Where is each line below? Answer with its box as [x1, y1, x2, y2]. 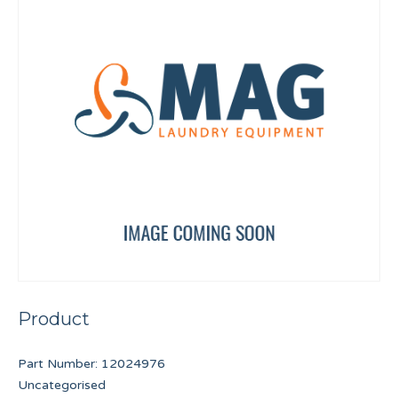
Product [18, 308, 90, 330]
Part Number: [18, 356, 101, 372]
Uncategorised [18, 378, 106, 394]
